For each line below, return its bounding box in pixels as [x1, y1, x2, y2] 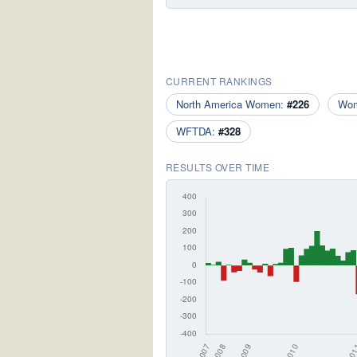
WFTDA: [176, 124, 218, 139]
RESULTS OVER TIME [166, 160, 270, 174]
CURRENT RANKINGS [166, 74, 273, 88]
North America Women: [176, 96, 287, 112]
